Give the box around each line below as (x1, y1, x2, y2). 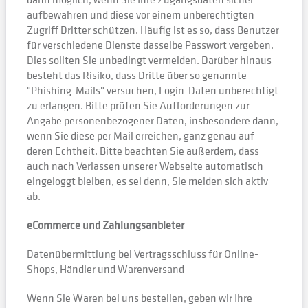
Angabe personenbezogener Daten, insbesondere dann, (26, 113, 278, 128)
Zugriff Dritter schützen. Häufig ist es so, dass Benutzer (26, 22, 279, 37)
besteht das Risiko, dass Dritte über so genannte (26, 67, 247, 82)
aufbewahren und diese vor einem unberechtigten (26, 7, 254, 22)
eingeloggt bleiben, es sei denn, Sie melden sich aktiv (26, 173, 268, 188)
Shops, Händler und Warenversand (26, 261, 184, 276)
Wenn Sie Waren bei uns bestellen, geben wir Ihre (26, 290, 252, 305)
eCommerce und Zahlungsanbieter (26, 217, 184, 232)
